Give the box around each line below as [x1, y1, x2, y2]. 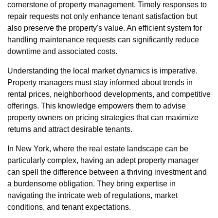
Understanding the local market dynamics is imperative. [7, 67, 198, 75]
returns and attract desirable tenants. [7, 125, 132, 134]
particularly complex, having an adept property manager [7, 156, 199, 165]
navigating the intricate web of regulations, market [7, 191, 178, 200]
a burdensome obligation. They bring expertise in [7, 180, 176, 188]
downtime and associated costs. [7, 47, 117, 56]
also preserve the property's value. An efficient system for [7, 24, 202, 33]
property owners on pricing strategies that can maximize [7, 113, 199, 122]
